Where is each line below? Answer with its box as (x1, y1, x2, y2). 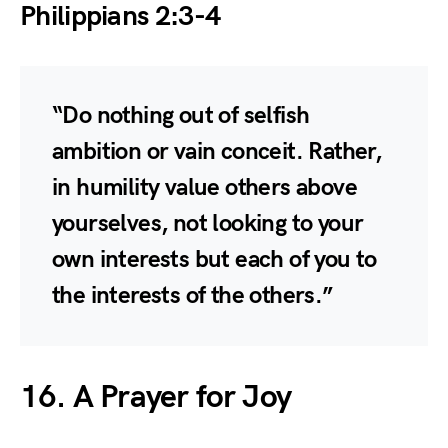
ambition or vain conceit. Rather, (52, 136, 382, 166)
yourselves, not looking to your (52, 208, 364, 238)
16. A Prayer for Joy (20, 377, 291, 417)
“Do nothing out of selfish (52, 100, 310, 130)
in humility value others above (52, 172, 357, 202)
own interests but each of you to (52, 244, 377, 274)
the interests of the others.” (52, 280, 333, 310)
